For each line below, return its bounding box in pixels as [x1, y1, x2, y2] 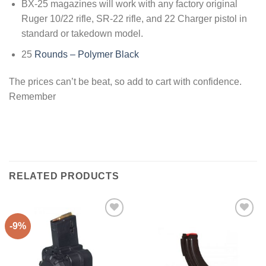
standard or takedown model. [21, 28, 143, 39]
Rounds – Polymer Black [34, 49, 139, 59]
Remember [9, 91, 56, 102]
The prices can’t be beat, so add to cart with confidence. [9, 76, 242, 87]
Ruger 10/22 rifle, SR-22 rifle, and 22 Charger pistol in [21, 14, 247, 24]
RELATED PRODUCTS [9, 171, 119, 182]
